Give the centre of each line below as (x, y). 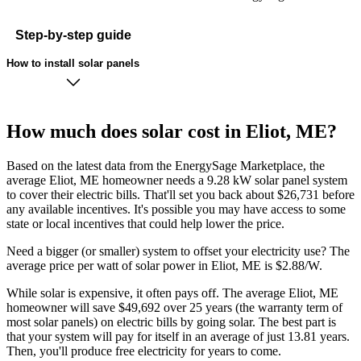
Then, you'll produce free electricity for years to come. (144, 351)
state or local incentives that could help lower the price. (145, 224)
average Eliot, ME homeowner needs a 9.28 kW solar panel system (177, 180)
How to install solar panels (73, 63)
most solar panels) (52, 322)
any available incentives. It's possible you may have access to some (176, 210)
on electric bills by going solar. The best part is (218, 322)
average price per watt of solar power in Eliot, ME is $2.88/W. (166, 266)
